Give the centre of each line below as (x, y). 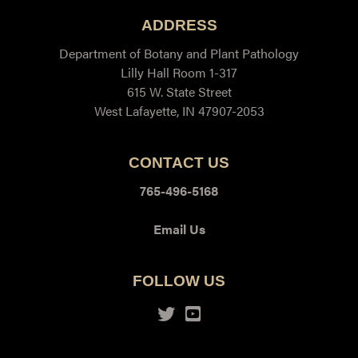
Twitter (186, 305)
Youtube (218, 305)
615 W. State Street (179, 85)
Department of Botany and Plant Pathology (179, 46)
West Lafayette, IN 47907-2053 (179, 104)
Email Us (179, 222)
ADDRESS (179, 18)
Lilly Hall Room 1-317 (179, 66)
